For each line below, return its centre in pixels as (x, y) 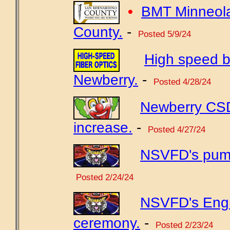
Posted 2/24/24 (103, 177)
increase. (103, 128)
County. (98, 32)
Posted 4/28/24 (181, 82)
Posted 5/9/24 (163, 34)
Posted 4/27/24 (175, 129)
